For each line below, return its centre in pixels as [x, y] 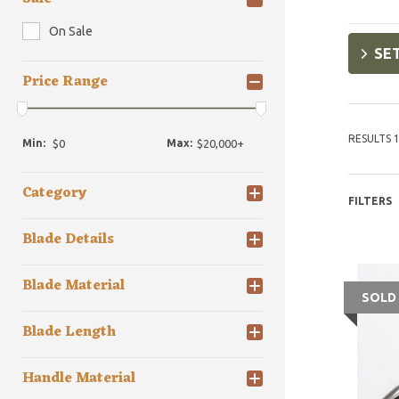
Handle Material [79, 379]
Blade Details [68, 240]
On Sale [71, 31]
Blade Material [73, 286]
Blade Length [69, 333]
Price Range [65, 82]
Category [54, 194]
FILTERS [370, 201]
